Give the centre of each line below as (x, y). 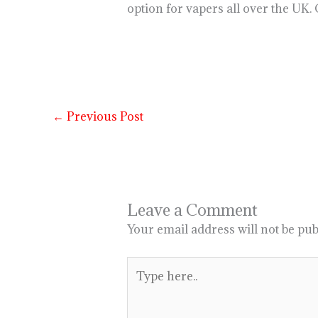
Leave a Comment (192, 210)
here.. (141, 287)
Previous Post (104, 116)
